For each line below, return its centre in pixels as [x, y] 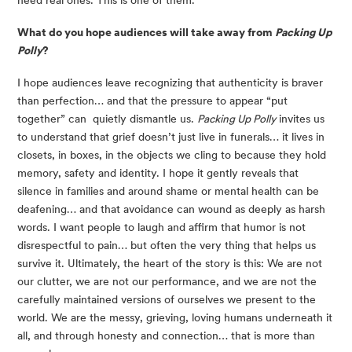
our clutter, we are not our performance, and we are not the [167, 281]
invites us [300, 118]
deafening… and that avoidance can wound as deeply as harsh [171, 209]
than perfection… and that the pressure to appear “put [152, 100]
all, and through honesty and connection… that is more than [166, 335]
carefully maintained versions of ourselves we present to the [167, 299]
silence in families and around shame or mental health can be [168, 191]
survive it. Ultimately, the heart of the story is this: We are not [170, 263]
